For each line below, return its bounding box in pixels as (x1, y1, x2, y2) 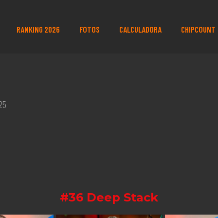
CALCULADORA (119, 24, 162, 34)
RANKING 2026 (16, 24, 60, 34)
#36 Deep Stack (60, 190, 158, 204)
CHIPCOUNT (181, 24, 216, 34)
